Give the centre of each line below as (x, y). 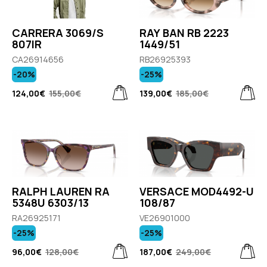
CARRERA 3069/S (58, 32)
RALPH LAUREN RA (61, 192)
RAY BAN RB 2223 (184, 32)
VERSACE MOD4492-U (197, 192)
